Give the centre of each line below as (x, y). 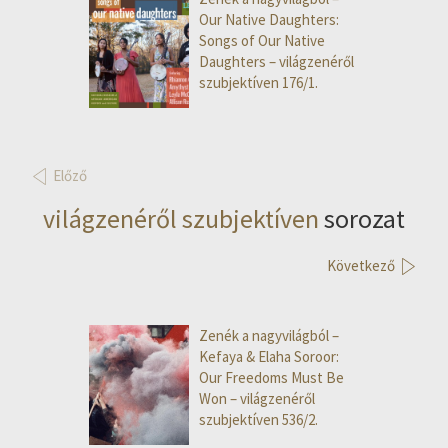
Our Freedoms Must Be (271, 378)
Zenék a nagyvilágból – (269, 336)
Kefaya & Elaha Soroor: (269, 357)
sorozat (362, 219)
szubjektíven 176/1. (258, 83)
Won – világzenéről (257, 399)
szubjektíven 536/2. (258, 420)
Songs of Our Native (262, 41)
